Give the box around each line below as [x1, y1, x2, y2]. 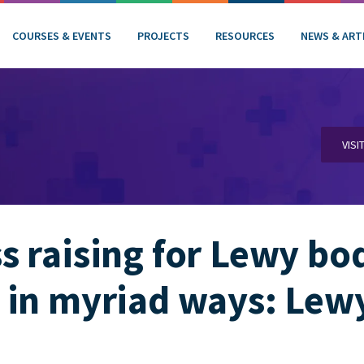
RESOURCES [215, 28, 275, 43]
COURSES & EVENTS [12, 28, 111, 43]
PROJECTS [137, 28, 189, 43]
